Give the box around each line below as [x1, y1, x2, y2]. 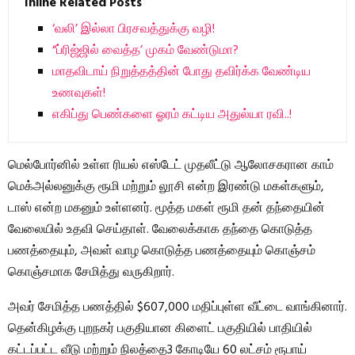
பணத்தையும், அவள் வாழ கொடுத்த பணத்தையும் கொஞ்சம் [8, 240, 315, 261]
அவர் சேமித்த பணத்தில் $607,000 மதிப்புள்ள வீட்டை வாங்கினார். [8, 296, 347, 318]
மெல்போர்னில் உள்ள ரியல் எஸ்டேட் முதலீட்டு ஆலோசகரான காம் [8, 155, 334, 176]
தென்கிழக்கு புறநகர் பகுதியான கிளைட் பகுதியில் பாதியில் [8, 318, 312, 339]
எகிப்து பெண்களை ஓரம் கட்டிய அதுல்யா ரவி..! [52, 104, 292, 125]
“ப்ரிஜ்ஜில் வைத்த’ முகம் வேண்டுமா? [52, 40, 239, 61]
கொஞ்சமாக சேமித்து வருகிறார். [8, 261, 174, 283]
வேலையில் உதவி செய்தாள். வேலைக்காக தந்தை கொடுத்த [8, 219, 312, 240]
